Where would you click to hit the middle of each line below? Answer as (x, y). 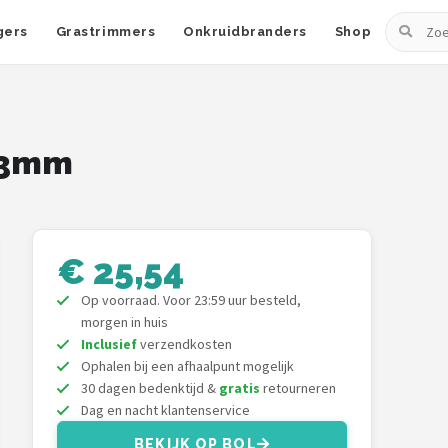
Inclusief (109, 344)
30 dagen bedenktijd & (150, 388)
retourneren (298, 388)
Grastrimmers (105, 31)
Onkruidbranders (245, 31)
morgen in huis (124, 322)
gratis (239, 388)
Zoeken (411, 24)
